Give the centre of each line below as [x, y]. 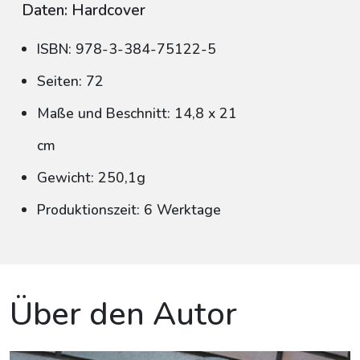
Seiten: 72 [70, 81]
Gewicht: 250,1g [91, 178]
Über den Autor [123, 314]
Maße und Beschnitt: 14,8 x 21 [137, 113]
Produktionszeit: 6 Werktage [129, 210]
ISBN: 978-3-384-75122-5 [127, 49]
